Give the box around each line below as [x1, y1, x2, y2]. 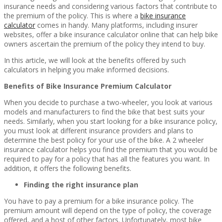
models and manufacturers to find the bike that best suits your [4, 107, 205, 116]
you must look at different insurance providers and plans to [4, 125, 193, 135]
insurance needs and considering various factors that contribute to [4, 1, 217, 11]
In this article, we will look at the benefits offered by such [4, 55, 186, 65]
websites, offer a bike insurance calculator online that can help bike [4, 29, 218, 39]
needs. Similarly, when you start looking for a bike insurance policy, [4, 116, 218, 126]
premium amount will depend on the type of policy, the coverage [4, 205, 212, 215]
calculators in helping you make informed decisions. [4, 64, 169, 74]
